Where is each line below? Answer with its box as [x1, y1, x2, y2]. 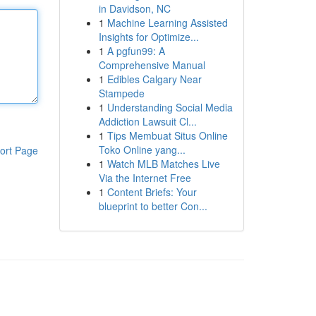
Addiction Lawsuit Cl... [98, 114, 197, 128]
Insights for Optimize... [98, 30, 199, 44]
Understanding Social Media [107, 100, 233, 114]
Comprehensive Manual [98, 58, 205, 72]
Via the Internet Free [98, 171, 191, 185]
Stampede [98, 86, 145, 100]
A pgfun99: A [107, 44, 165, 58]
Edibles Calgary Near [107, 72, 202, 86]
